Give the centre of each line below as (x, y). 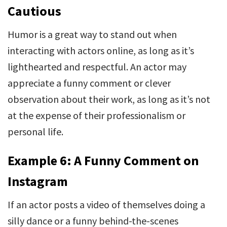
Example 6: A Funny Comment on (103, 160)
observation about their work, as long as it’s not (109, 99)
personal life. (35, 131)
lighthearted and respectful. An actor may (97, 67)
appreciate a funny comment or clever (89, 83)
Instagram (38, 181)
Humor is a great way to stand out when (92, 34)
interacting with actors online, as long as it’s (101, 50)
